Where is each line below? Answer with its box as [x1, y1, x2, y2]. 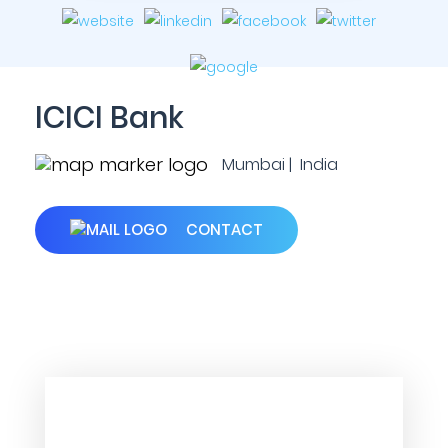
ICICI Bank [35, 97, 184, 139]
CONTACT [182, 219, 263, 240]
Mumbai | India [218, 153, 338, 176]
